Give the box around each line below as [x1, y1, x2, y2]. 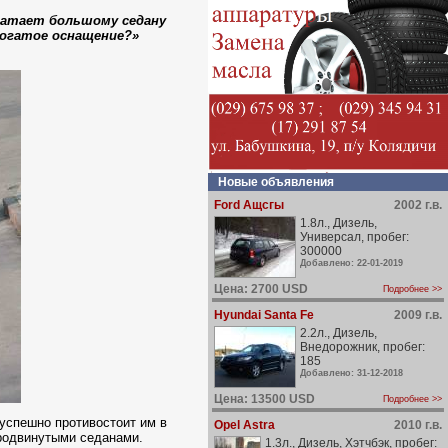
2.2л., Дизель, [300, 326, 377, 340]
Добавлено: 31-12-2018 [300, 368, 403, 378]
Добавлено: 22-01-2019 [300, 258, 403, 268]
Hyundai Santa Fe [214, 308, 314, 322]
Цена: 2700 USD [214, 282, 308, 296]
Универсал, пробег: [300, 230, 409, 244]
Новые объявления [218, 175, 334, 189]
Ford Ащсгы [214, 198, 284, 212]
